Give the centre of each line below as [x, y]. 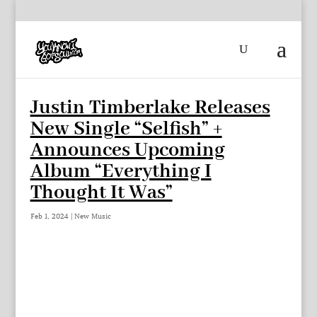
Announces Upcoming [127, 150]
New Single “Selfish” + [126, 129]
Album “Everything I [121, 172]
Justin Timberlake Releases [150, 108]
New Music [92, 216]
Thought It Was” [101, 193]
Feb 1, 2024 [49, 216]
